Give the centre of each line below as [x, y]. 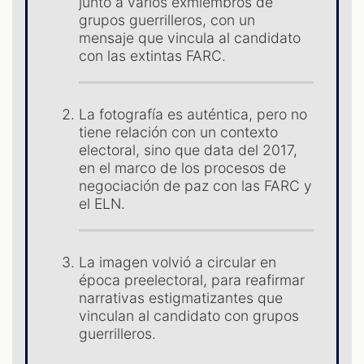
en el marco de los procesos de [183, 168]
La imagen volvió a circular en [178, 262]
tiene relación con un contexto [179, 132]
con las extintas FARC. [153, 56]
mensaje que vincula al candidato [190, 38]
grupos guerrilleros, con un [167, 20]
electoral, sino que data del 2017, [188, 150]
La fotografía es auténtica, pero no [193, 115]
